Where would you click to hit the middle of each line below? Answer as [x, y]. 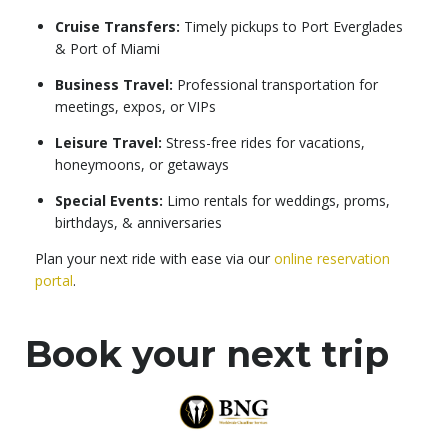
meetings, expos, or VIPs [135, 107]
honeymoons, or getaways [142, 165]
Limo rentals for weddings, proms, [276, 201]
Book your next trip [207, 354]
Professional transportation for [275, 85]
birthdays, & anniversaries [138, 223]
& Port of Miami [107, 49]
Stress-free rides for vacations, [263, 143]
